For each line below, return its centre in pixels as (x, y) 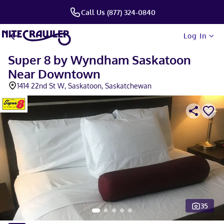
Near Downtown (54, 74)
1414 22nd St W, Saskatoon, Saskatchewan (84, 86)
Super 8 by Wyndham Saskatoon (99, 60)
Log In (195, 36)
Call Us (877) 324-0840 (118, 12)
